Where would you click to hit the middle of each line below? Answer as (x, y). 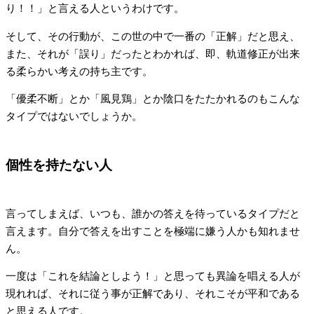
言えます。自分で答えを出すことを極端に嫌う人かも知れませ (153, 231)
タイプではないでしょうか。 (79, 117)
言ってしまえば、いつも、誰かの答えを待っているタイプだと (153, 213)
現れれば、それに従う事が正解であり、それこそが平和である (153, 294)
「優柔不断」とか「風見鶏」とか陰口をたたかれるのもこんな (153, 99)
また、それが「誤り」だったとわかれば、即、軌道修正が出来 (153, 54)
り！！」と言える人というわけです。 (95, 9)
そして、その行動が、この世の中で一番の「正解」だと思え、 (153, 36)
